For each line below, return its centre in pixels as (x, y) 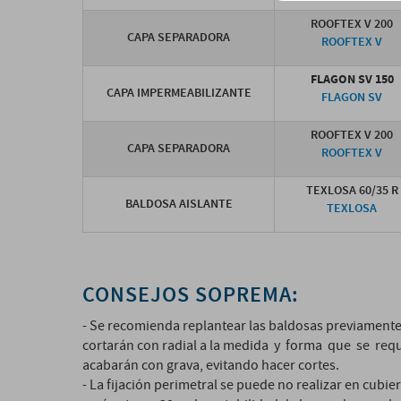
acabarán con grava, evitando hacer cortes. (211, 365)
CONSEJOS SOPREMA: (191, 295)
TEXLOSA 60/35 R (352, 190)
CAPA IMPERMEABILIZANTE (179, 93)
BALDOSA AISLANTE (179, 204)
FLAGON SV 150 (352, 79)
